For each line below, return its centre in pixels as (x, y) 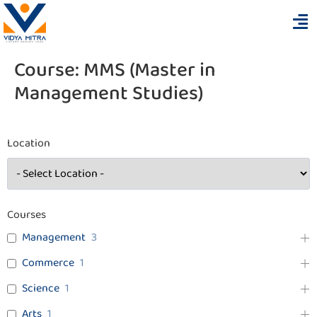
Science (41, 289)
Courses (27, 215)
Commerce (48, 263)
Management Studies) (109, 94)
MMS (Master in (150, 71)
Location (29, 144)
